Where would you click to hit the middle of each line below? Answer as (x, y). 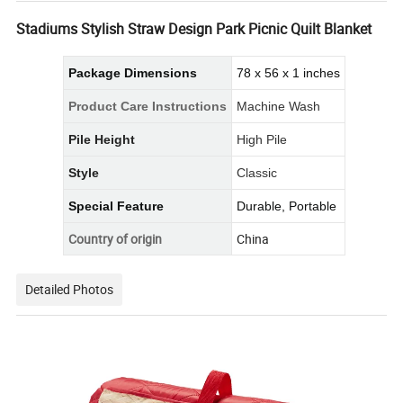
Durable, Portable (286, 206)
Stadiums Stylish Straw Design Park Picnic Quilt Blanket (194, 29)
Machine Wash (278, 107)
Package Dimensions (132, 73)
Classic (256, 173)
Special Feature (116, 206)
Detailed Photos (70, 290)
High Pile (261, 140)
